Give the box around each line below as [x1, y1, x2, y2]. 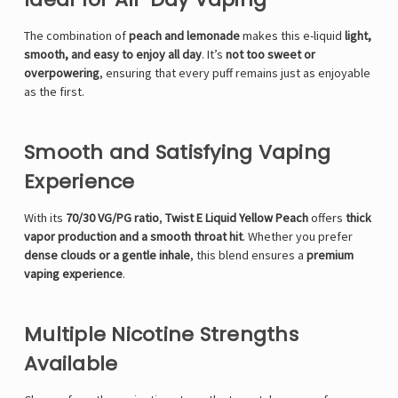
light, [345, 28, 371, 44]
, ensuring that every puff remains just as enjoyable [99, 65, 370, 82]
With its [24, 210, 66, 227]
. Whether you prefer [243, 228, 353, 245]
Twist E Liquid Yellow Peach [165, 210, 308, 227]
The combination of [24, 28, 129, 44]
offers [308, 210, 346, 227]
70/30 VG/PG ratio [66, 210, 159, 227]
